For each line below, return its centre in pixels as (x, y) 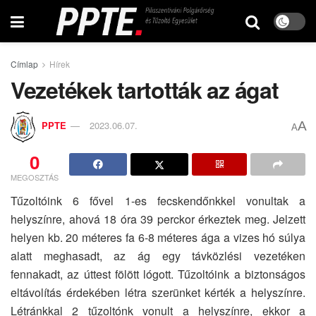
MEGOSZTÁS (35, 177)
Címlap (24, 64)
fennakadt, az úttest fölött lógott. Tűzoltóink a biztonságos (158, 274)
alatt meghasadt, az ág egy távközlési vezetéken (158, 255)
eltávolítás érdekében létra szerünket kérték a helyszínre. (158, 292)
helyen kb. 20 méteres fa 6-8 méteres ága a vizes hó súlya (158, 237)
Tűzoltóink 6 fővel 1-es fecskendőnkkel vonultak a (158, 200)
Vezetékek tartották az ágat (145, 90)
